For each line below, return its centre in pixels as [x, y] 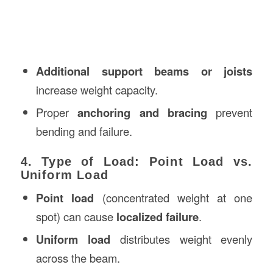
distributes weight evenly [181, 239]
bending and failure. [84, 131]
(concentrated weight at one [173, 197]
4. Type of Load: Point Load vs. [136, 161]
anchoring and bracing [143, 112]
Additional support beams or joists [144, 71]
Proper [57, 112]
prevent [230, 112]
